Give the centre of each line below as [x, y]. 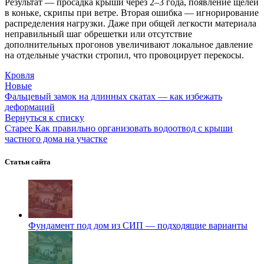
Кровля [19, 75]
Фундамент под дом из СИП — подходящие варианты [138, 226]
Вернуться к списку [44, 118]
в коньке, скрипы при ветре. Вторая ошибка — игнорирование [132, 13]
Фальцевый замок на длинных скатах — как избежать [113, 97]
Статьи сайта [28, 162]
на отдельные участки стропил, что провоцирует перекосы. [124, 55]
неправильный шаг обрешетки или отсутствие [98, 34]
